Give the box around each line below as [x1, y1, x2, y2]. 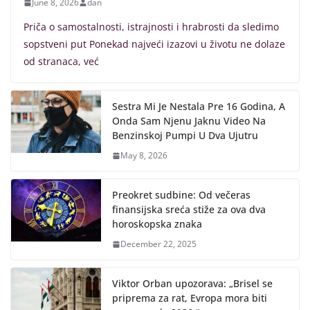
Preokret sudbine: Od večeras [112, 188, 250, 202]
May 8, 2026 [120, 149, 167, 162]
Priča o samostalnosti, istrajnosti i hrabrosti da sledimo [24, 20, 279, 34]
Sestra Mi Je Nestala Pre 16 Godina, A [112, 100, 285, 113]
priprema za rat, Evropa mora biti [112, 291, 267, 305]
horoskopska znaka [112, 217, 202, 231]
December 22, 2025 [120, 238, 197, 250]
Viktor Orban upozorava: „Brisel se [112, 277, 273, 291]
